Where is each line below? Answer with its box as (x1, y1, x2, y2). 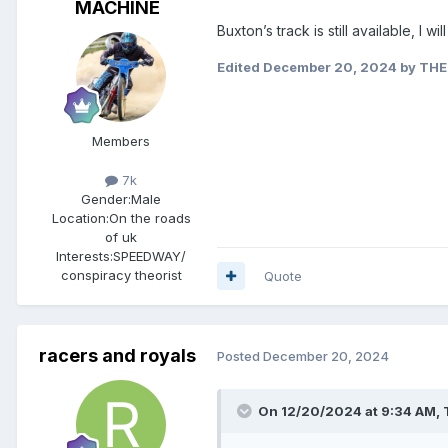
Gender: (81, 190, 131, 207)
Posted (217, 348, 263, 365)
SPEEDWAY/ (113, 247, 186, 264)
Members (92, 132, 150, 149)
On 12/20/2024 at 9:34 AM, (258, 402, 443, 419)
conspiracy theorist (60, 266, 182, 283)
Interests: (56, 247, 113, 264)
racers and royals (38, 344, 196, 366)
